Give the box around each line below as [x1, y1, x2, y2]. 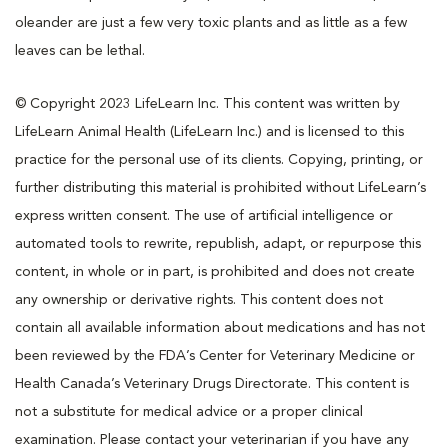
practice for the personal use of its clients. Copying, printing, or [15, 152, 423, 167]
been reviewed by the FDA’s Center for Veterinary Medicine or [15, 348, 415, 363]
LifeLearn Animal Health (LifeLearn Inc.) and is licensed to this [15, 124, 404, 139]
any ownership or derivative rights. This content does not [15, 292, 383, 307]
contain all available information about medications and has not [15, 320, 425, 335]
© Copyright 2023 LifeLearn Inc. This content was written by [15, 96, 400, 111]
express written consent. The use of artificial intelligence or [15, 208, 393, 223]
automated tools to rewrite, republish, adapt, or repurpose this [15, 236, 421, 251]
